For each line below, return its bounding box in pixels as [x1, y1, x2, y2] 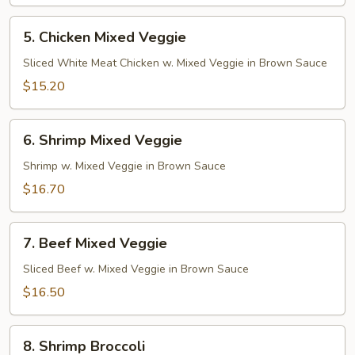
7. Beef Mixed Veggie [23, 234, 167, 253]
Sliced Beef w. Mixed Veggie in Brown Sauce [23, 261, 249, 277]
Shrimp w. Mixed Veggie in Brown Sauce [23, 158, 226, 174]
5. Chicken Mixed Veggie [23, 28, 186, 47]
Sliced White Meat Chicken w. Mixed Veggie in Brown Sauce [23, 55, 327, 71]
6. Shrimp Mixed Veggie [23, 131, 182, 150]
